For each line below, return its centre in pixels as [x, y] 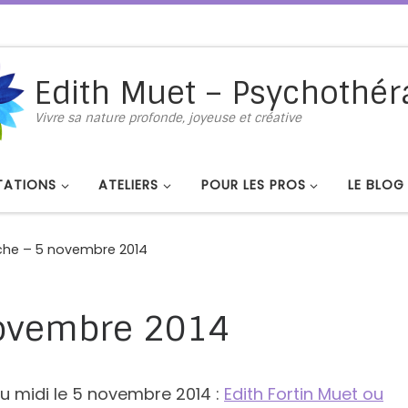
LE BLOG [376, 185]
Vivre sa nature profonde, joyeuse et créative [168, 118]
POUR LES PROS [253, 185]
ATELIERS [129, 185]
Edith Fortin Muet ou [304, 393]
